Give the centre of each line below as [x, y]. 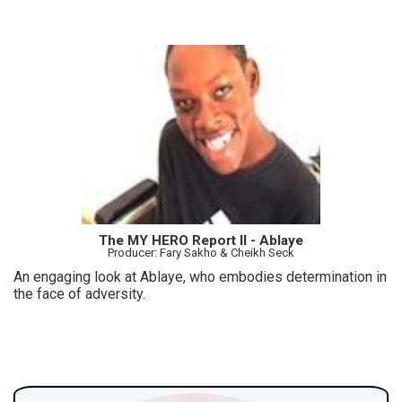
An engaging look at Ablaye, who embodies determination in [200, 276]
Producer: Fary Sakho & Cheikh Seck [201, 252]
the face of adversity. [79, 293]
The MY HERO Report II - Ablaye [201, 240]
